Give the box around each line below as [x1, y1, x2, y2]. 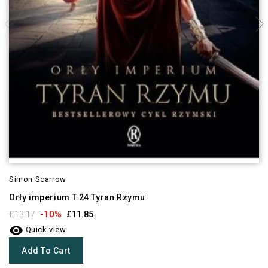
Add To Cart [22, 245, 71, 255]
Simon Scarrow [9, 174, 66, 184]
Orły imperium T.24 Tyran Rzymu [9, 192, 146, 202]
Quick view [23, 224, 66, 234]
